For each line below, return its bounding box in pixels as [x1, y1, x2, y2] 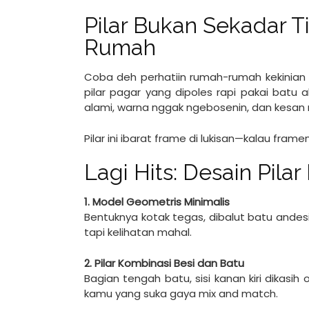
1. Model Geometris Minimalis [84, 195, 230, 209]
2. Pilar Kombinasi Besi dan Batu [84, 255, 244, 270]
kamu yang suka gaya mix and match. [84, 286, 278, 301]
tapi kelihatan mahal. [84, 225, 192, 239]
